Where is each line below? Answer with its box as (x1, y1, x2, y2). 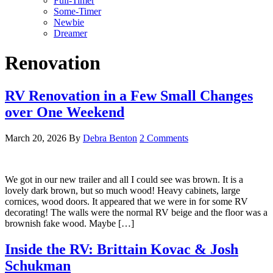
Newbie (54, 17, 84, 27)
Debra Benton (83, 132, 137, 143)
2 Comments (140, 132, 188, 143)
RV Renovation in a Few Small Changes (5, 87, 253, 104)
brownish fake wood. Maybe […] (5, 218, 134, 229)
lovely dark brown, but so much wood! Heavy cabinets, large (5, 185, 240, 196)
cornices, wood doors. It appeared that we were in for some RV (5, 196, 248, 207)
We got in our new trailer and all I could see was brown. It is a (5, 174, 243, 185)
